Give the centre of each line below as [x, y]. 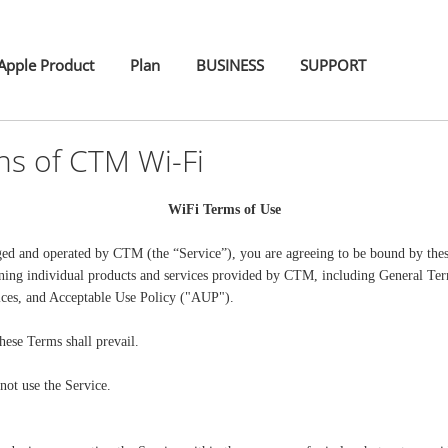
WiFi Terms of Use [224, 209]
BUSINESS [230, 65]
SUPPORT [333, 65]
